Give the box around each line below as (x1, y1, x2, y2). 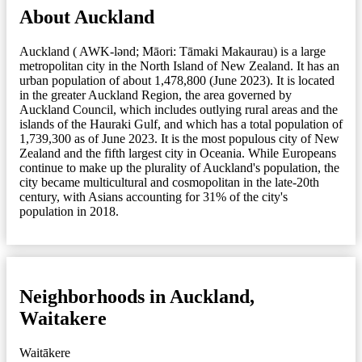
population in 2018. (19, 204, 119, 218)
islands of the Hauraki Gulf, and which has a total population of (19, 116, 343, 131)
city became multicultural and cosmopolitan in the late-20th (19, 175, 319, 189)
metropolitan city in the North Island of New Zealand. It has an (19, 58, 339, 73)
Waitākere (19, 345, 70, 360)
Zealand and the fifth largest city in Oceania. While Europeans (19, 145, 336, 160)
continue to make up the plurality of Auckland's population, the (19, 160, 339, 175)
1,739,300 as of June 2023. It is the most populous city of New (19, 131, 339, 145)
